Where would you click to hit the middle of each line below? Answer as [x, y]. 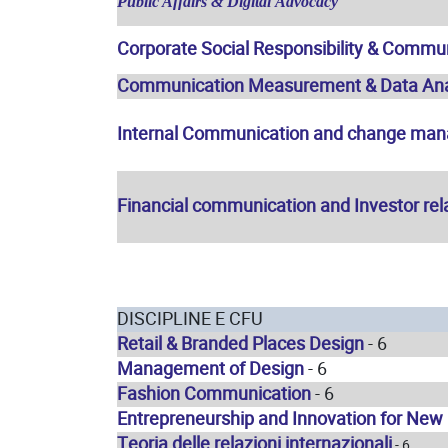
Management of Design [210, 368]
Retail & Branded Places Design [240, 343]
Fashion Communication [214, 393]
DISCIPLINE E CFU [190, 318]
